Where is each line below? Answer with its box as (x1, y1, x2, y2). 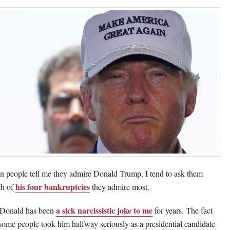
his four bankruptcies (15, 181, 90, 193)
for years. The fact (152, 205, 213, 216)
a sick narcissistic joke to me (56, 204, 152, 217)
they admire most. (90, 181, 149, 193)
